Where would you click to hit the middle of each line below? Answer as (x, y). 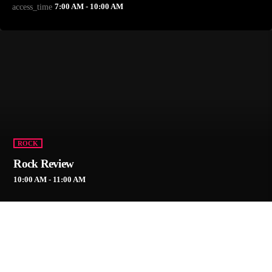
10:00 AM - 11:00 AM (50, 180)
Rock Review (44, 164)
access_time (32, 7)
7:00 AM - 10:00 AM (89, 6)
